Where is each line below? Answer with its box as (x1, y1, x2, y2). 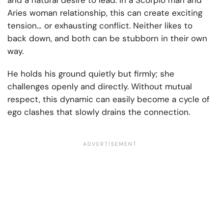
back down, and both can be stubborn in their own (7, 33, 207, 44)
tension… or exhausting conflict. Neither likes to (7, 20, 192, 31)
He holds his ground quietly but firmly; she (7, 68, 174, 80)
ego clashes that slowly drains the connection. (7, 107, 190, 118)
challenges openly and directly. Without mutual (7, 81, 192, 92)
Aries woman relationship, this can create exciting (7, 7, 202, 19)
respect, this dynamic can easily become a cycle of (7, 94, 210, 105)
